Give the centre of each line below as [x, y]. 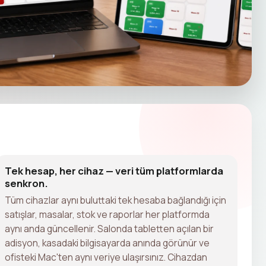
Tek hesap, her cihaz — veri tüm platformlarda [114, 170]
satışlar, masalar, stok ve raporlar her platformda [107, 214]
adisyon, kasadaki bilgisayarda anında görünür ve [107, 243]
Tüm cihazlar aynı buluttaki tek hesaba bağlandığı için [115, 200]
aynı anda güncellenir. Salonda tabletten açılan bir [109, 228]
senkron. [26, 183]
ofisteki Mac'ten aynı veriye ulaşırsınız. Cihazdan [106, 257]
